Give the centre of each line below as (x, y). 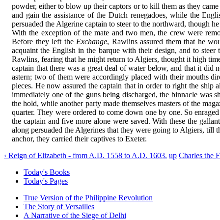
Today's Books (47, 172)
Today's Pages (46, 181)
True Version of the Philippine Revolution (88, 197)
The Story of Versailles (59, 206)
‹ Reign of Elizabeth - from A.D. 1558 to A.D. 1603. (85, 155)
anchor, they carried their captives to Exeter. (79, 138)
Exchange (92, 41)
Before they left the (43, 41)
